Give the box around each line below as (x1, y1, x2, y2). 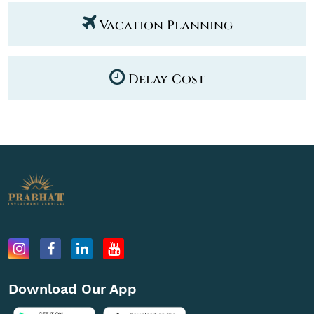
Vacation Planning (99, 17, 233, 34)
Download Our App (8, 280, 137, 297)
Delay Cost (128, 71, 205, 88)
